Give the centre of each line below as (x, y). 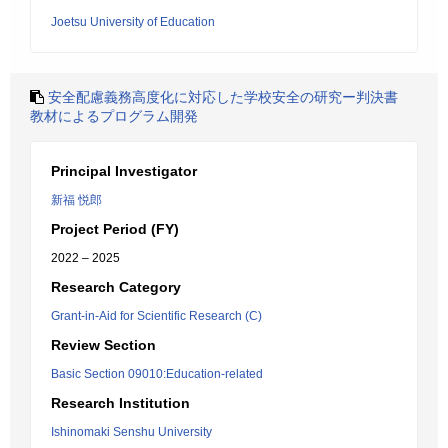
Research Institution (120, 403)
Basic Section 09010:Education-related (157, 374)
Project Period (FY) (115, 229)
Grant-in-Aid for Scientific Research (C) (156, 316)
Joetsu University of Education (133, 22)
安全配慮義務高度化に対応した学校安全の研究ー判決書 (223, 97)
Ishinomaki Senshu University (131, 432)
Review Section (103, 345)
